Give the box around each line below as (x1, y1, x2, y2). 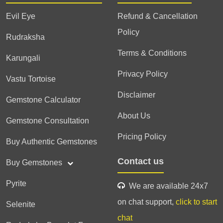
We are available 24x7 (125, 182, 208, 190)
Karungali (6, 54, 40, 62)
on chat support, (117, 198, 176, 206)
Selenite (6, 200, 35, 209)
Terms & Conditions (117, 49, 187, 57)
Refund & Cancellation (117, 12, 198, 20)
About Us (117, 111, 150, 120)
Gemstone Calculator (6, 96, 81, 104)
